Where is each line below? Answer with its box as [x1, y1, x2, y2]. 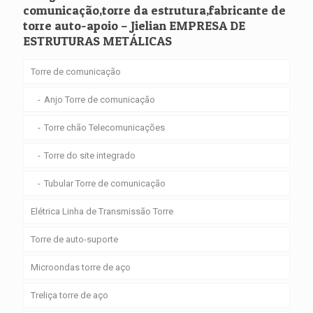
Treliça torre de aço [31, 289, 108, 300]
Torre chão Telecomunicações [44, 122, 165, 133]
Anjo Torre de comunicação [44, 94, 155, 105]
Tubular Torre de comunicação [44, 177, 166, 189]
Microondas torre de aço [31, 261, 131, 272]
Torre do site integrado [44, 150, 136, 161]
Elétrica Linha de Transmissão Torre [31, 205, 173, 217]
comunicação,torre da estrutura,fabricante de [23, 2, 286, 17]
